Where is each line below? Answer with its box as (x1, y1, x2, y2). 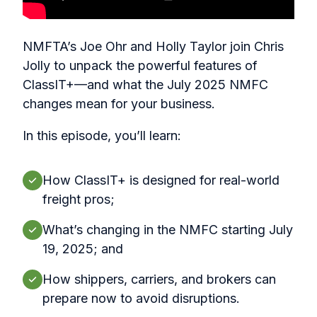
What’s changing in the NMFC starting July (42, 221, 293, 237)
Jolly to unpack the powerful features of (23, 57, 258, 73)
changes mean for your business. (23, 96, 215, 111)
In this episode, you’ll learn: (23, 127, 181, 143)
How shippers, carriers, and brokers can (42, 271, 276, 287)
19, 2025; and (42, 241, 123, 256)
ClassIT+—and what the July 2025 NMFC (23, 76, 268, 92)
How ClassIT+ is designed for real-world (42, 172, 279, 188)
